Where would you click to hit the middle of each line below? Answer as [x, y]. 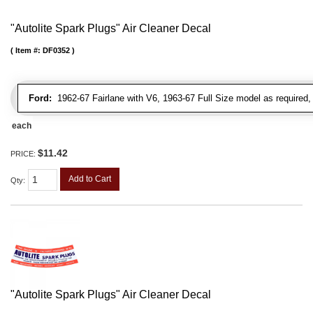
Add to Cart [90, 179]
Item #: [29, 50]
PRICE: [24, 153]
